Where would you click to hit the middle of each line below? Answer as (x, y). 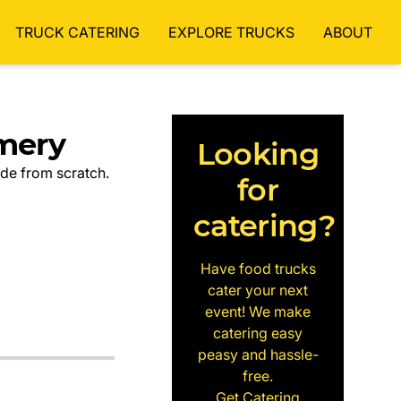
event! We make (258, 311)
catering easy (258, 333)
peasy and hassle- (258, 354)
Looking (258, 154)
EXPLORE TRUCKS (231, 32)
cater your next (258, 290)
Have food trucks (258, 269)
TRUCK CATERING (77, 32)
